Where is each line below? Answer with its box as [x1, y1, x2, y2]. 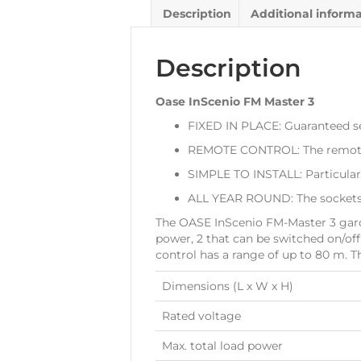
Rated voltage [162, 308, 241, 323]
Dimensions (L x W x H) [162, 278, 293, 293]
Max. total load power [162, 338, 283, 353]
